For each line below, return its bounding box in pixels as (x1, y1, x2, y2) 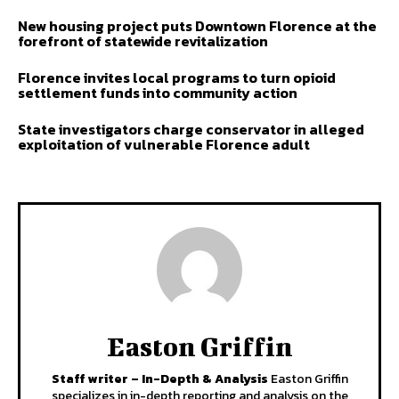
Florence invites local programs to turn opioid (18, 67, 336, 88)
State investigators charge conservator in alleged (18, 118, 364, 140)
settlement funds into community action (18, 82, 297, 103)
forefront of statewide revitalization (18, 30, 268, 52)
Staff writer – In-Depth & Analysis (51, 370, 268, 388)
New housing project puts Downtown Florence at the (18, 15, 377, 37)
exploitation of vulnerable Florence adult (18, 134, 310, 155)
